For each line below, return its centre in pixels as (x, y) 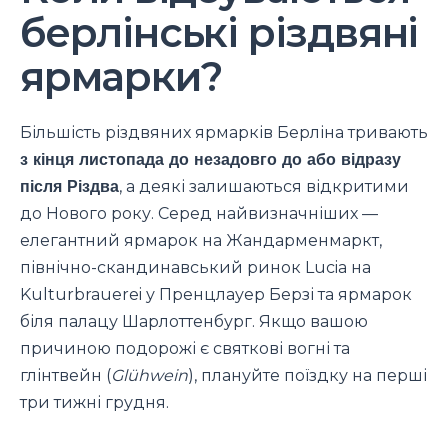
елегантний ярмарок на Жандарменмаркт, (201, 240)
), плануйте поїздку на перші (307, 375)
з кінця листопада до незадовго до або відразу (210, 159)
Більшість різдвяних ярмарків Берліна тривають (224, 132)
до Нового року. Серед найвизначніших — (199, 213)
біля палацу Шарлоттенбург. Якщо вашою (194, 321)
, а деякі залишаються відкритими (264, 186)
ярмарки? (121, 77)
